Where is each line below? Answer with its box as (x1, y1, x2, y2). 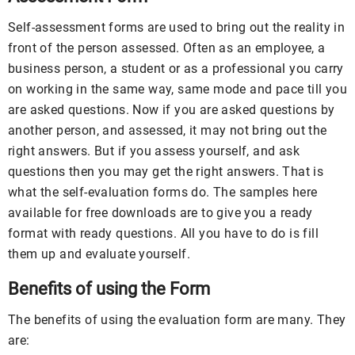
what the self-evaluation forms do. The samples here (8, 184, 318, 200)
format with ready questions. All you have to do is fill (8, 225, 319, 241)
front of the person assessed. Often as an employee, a (8, 40, 326, 55)
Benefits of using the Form (8, 278, 210, 299)
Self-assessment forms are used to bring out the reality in (8, 19, 345, 35)
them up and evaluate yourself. (8, 246, 190, 261)
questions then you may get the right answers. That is (8, 163, 324, 179)
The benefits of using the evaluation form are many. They (8, 311, 346, 327)
